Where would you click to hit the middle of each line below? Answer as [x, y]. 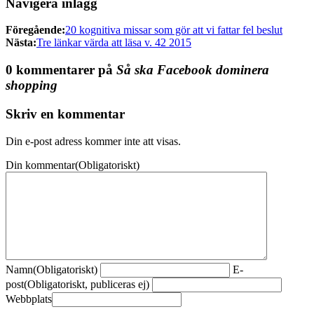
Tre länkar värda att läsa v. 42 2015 [114, 43]
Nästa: [21, 43]
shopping [32, 86]
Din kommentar [40, 165]
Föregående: [35, 30]
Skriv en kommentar [65, 114]
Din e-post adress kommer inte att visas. [93, 141]
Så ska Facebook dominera [193, 70]
